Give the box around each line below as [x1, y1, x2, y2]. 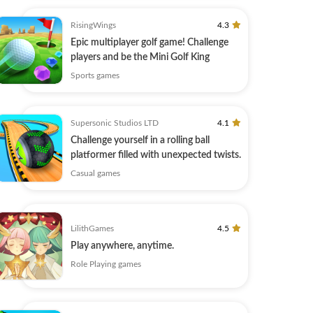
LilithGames [71, 224, 114, 233]
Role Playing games [71, 259, 141, 268]
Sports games [71, 71, 119, 80]
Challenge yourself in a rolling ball [71, 136, 210, 146]
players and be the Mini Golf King [71, 52, 210, 63]
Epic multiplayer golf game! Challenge [71, 38, 228, 48]
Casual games [71, 169, 120, 178]
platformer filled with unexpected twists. [71, 150, 241, 161]
